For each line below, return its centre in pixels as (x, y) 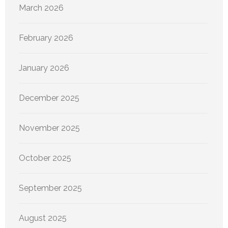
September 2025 (50, 188)
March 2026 (41, 8)
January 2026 (44, 68)
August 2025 (43, 218)
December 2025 (49, 98)
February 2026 (46, 38)
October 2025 (45, 158)
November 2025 (49, 128)
